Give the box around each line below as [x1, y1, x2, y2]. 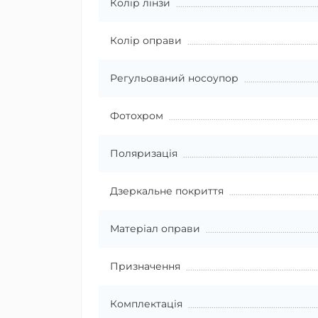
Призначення [110, 259, 180, 273]
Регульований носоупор [110, 71, 238, 84]
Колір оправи [110, 33, 182, 47]
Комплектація [110, 297, 182, 310]
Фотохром [110, 109, 163, 122]
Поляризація [110, 146, 177, 160]
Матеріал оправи [110, 221, 200, 235]
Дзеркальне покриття [110, 184, 224, 197]
